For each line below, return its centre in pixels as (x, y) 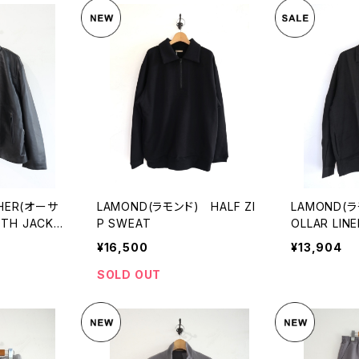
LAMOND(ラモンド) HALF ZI (176, 207)
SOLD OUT (129, 275)
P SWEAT (124, 224)
